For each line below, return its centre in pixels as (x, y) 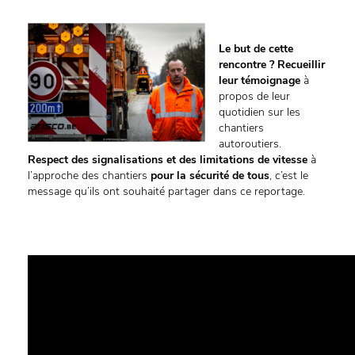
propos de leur (254, 97)
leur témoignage (260, 81)
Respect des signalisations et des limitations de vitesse (169, 160)
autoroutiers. (250, 144)
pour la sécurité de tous (210, 176)
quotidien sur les (260, 113)
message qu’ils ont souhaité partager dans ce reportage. (166, 192)
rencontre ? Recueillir (272, 65)
